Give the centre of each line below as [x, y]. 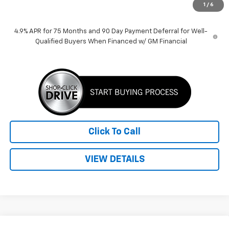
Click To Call [114, 132]
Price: [19, 9]
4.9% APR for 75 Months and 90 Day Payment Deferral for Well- [111, 31]
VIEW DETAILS [114, 159]
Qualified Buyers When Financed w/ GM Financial [111, 41]
